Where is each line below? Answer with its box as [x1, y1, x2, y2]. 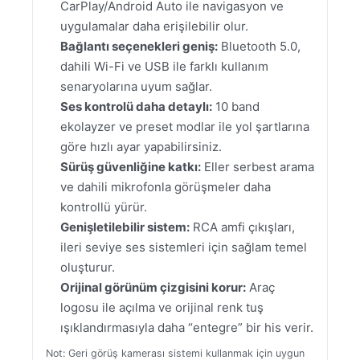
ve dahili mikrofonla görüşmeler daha [60, 179, 271, 194]
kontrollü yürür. [60, 199, 147, 215]
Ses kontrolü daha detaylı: [60, 99, 212, 114]
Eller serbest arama [201, 159, 314, 174]
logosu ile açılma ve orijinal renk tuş [60, 300, 264, 315]
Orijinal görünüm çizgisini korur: [60, 280, 246, 295]
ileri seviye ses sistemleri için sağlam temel [60, 239, 307, 255]
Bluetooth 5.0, [218, 39, 301, 54]
